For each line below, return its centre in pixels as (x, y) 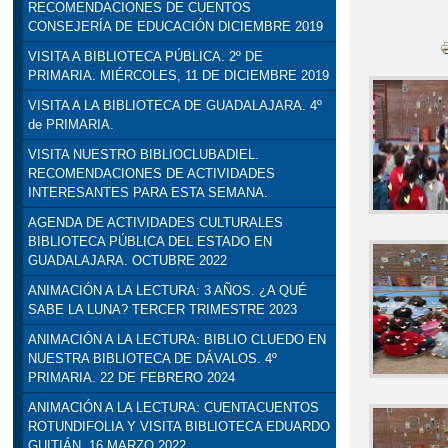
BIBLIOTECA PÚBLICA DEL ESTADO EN (149, 242)
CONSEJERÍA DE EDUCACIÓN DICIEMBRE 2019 (175, 27)
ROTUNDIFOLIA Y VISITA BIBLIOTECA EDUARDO (178, 427)
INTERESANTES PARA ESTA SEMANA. (147, 193)
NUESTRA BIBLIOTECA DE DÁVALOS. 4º (152, 359)
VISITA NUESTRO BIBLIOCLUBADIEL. (143, 155)
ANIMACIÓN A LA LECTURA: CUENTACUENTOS (173, 408)
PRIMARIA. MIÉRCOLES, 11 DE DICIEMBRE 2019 (178, 76)
